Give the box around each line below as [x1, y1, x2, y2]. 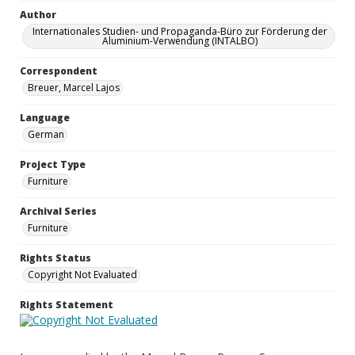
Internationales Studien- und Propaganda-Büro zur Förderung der [32, 25, 327, 38]
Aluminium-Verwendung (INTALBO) [102, 34, 258, 48]
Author [20, 8, 56, 21]
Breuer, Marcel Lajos [28, 81, 120, 94]
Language [20, 111, 70, 124]
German [28, 128, 64, 141]
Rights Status [20, 251, 91, 265]
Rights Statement [20, 298, 113, 311]
